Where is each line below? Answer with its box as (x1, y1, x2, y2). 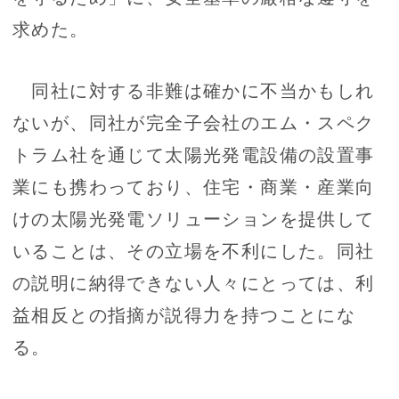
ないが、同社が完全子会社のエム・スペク (12, 109, 375, 135)
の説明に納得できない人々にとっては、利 (12, 269, 375, 296)
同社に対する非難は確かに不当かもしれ (12, 77, 375, 103)
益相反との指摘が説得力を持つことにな (12, 301, 356, 328)
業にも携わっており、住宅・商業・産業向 (12, 173, 375, 199)
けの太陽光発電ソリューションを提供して (12, 205, 375, 232)
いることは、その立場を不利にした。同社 (12, 237, 375, 264)
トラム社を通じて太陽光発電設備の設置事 (12, 141, 375, 167)
